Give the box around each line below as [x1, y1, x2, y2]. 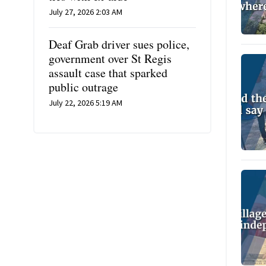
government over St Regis [49, 50, 172, 66]
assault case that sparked [49, 65, 167, 81]
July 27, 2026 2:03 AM [49, 7, 122, 17]
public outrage [49, 79, 118, 95]
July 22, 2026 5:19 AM [49, 97, 122, 108]
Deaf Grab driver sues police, [49, 36, 189, 52]
